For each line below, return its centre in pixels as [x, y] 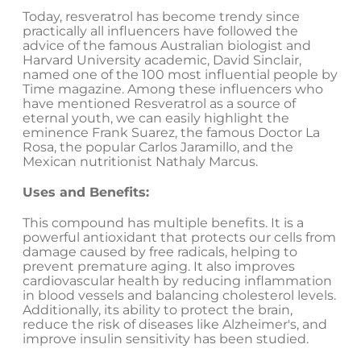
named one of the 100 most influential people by [180, 75]
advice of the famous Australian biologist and [167, 46]
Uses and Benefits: [86, 193]
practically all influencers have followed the [160, 31]
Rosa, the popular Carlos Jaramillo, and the [158, 147]
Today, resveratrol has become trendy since [161, 17]
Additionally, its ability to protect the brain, [158, 310]
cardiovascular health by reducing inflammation [177, 281]
